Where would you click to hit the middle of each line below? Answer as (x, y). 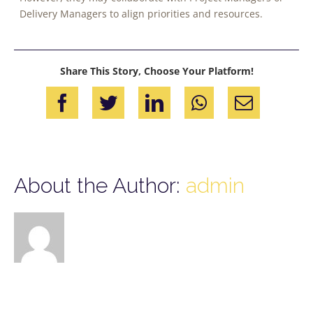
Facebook (113, 102)
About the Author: (100, 186)
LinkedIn (203, 102)
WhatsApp (252, 102)
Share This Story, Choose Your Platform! (156, 71)
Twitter (150, 102)
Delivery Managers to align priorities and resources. (141, 14)
